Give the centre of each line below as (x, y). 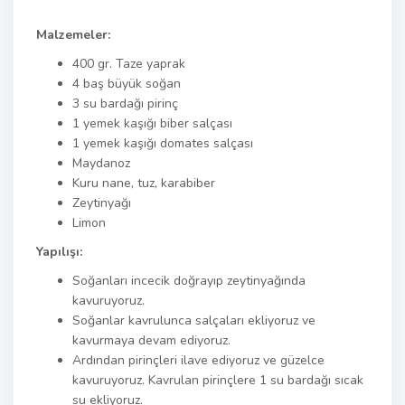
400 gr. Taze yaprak (129, 64)
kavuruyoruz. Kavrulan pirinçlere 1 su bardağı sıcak (218, 380)
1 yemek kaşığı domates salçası (163, 143)
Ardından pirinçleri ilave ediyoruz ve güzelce (198, 360)
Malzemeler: (73, 35)
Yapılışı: (59, 252)
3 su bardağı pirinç (125, 104)
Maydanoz (101, 163)
